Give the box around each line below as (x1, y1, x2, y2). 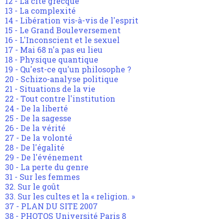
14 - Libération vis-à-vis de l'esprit (5, 15, 138, 26)
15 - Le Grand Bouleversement (5, 25, 121, 36)
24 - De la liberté (5, 103, 68, 114)
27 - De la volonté (5, 132, 72, 143)
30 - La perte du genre (5, 162, 88, 173)
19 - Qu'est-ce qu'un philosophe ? (5, 64, 131, 75)
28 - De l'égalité (5, 142, 65, 153)
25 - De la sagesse (5, 113, 71, 124)
